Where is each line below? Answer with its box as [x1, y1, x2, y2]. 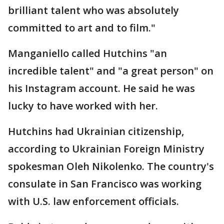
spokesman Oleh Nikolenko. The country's [8, 159, 214, 173]
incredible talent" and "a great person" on [8, 63, 213, 77]
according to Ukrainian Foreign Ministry [8, 141, 204, 155]
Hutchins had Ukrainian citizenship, [8, 124, 184, 138]
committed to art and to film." [8, 20, 155, 34]
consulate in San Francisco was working [8, 176, 201, 190]
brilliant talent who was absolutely [8, 3, 179, 17]
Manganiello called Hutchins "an [8, 46, 167, 60]
